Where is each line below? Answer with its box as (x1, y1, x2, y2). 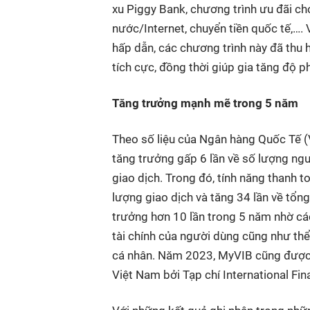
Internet (144, 21, 185, 36)
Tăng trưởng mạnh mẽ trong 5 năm (112, 96, 298, 111)
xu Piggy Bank (112, 2, 185, 17)
